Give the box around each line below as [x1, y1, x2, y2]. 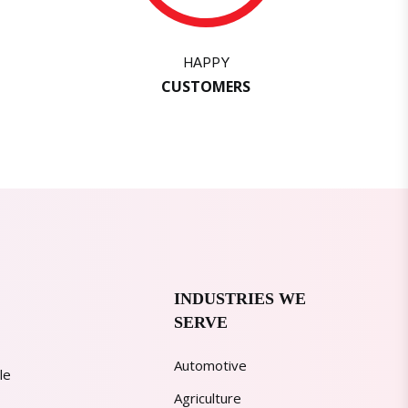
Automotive [174, 356, 247, 374]
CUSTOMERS [161, 76, 250, 97]
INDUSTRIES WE [174, 290, 306, 308]
